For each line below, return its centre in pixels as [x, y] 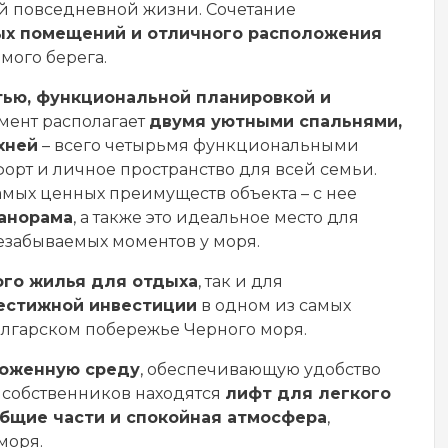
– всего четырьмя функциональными [198, 145]
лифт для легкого [308, 393]
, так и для [240, 281]
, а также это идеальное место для [216, 217]
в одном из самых [274, 305]
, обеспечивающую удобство [260, 369]
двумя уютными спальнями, [275, 121]
